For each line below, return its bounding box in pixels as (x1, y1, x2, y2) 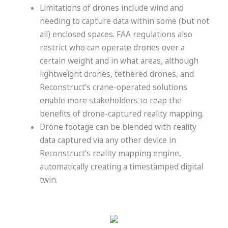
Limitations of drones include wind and (39, 3, 184, 14)
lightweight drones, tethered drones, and (39, 69, 194, 80)
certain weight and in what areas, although (39, 55, 198, 67)
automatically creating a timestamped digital (39, 161, 203, 173)
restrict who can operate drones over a (39, 42, 185, 53)
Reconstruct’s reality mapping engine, (39, 148, 181, 159)
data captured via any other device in (39, 135, 176, 146)
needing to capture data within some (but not (39, 16, 209, 27)
